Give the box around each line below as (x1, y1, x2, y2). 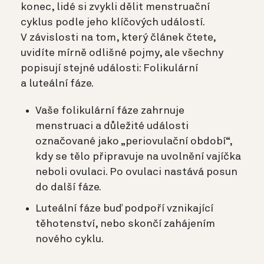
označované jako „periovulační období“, (35, 136, 232, 147)
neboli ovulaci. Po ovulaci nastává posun (35, 166, 237, 177)
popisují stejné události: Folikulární (21, 62, 198, 74)
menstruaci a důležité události (35, 120, 189, 131)
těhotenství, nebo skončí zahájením (35, 218, 215, 229)
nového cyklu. (35, 233, 104, 245)
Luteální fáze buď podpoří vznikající (35, 203, 213, 214)
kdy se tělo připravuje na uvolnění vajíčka (35, 151, 241, 162)
